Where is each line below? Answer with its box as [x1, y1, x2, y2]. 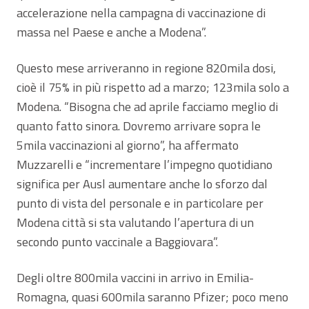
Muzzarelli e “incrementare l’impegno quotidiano [17, 154, 272, 174]
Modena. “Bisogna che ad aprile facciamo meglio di [17, 97, 278, 116]
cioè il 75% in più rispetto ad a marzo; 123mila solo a [17, 77, 289, 97]
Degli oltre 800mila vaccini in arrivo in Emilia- [17, 268, 254, 287]
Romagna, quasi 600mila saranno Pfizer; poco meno [17, 287, 288, 306]
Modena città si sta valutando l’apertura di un [17, 212, 254, 232]
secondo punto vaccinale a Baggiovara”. [17, 232, 218, 251]
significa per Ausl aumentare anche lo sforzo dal [17, 174, 268, 193]
